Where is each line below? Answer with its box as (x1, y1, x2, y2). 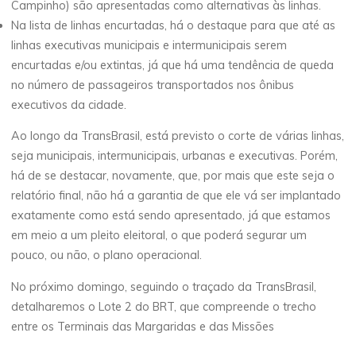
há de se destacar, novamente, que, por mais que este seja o (11, 168, 335, 184)
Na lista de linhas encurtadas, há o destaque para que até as (11, 18, 336, 33)
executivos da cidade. (11, 98, 127, 113)
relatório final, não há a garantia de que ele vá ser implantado (11, 188, 342, 203)
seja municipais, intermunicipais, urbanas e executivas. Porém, (11, 149, 339, 164)
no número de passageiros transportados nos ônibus (11, 78, 295, 93)
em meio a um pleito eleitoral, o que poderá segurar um (11, 228, 308, 243)
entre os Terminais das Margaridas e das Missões (11, 319, 275, 335)
